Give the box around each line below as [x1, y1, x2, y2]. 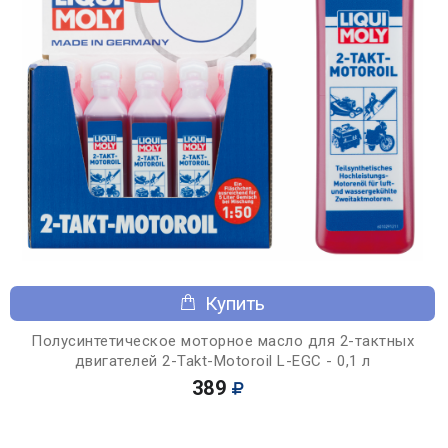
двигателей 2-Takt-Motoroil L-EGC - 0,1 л [74, 351, 371, 370]
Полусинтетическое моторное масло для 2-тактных [31, 331, 414, 350]
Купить [205, 291, 265, 315]
